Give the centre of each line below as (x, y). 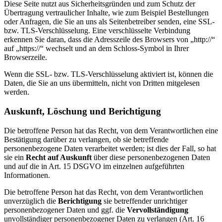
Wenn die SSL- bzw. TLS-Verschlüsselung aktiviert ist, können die (109, 74)
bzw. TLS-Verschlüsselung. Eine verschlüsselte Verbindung (97, 31)
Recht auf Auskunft (60, 157)
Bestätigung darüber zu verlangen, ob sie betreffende (86, 139)
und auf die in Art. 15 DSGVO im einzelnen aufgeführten (94, 166)
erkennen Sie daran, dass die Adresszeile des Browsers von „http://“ (110, 40)
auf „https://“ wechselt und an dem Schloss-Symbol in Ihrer (96, 49)
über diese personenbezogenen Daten (152, 157)
